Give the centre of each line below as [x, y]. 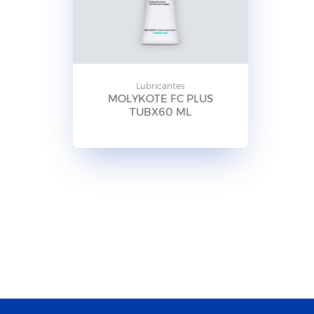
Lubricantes [160, 86]
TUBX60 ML [160, 112]
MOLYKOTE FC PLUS [160, 99]
